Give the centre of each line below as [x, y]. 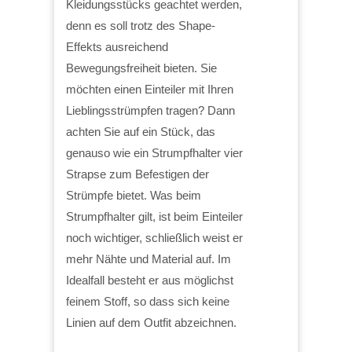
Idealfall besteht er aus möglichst [150, 280]
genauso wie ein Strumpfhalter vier [154, 152]
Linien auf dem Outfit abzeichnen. [151, 322]
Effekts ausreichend [117, 46]
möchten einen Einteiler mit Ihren [150, 89]
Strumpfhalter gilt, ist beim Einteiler [154, 216]
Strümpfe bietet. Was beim [134, 195]
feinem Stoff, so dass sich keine [148, 301]
